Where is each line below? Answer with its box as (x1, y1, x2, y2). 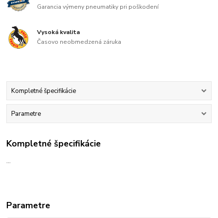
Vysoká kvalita (37, 28, 80, 36)
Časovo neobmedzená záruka (37, 37, 122, 46)
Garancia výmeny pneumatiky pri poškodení (37, 3, 159, 11)
